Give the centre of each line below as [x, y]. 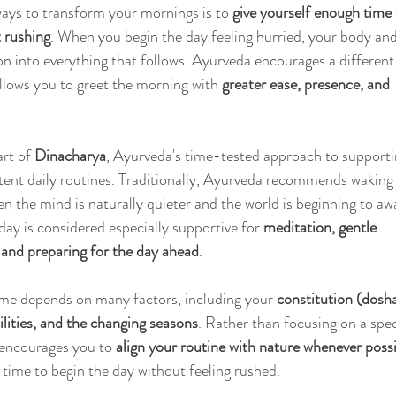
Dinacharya [70, 155]
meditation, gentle [322, 227]
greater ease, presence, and [308, 84]
